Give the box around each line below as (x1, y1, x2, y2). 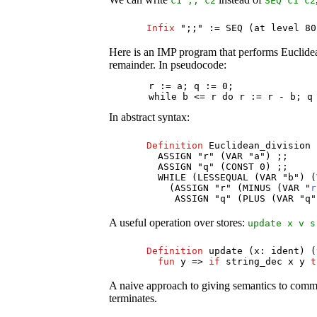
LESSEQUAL (197, 171, 249, 183)
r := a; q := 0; (109, 80, 234, 91)
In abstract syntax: (109, 110, 190, 123)
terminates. (109, 292, 158, 305)
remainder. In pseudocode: (109, 58, 227, 71)
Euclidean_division (209, 139, 311, 151)
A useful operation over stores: (109, 217, 248, 229)
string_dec (226, 256, 283, 267)
